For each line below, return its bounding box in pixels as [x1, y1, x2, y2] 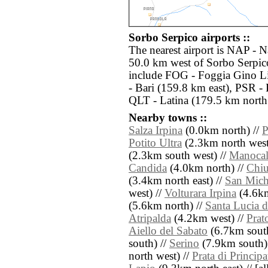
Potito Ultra [129, 137, 182, 150]
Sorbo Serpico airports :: [129, 32, 250, 44]
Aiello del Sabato [129, 225, 208, 237]
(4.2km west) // [171, 212, 246, 225]
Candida [129, 162, 167, 175]
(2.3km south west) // [129, 150, 229, 162]
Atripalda [129, 212, 171, 225]
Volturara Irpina [165, 187, 236, 200]
